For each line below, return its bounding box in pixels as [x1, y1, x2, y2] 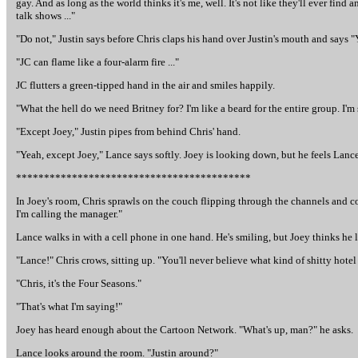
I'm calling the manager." [16, 208, 122, 220]
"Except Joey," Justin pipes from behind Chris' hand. [16, 125, 241, 137]
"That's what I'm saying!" [16, 300, 122, 312]
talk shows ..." [16, 10, 75, 22]
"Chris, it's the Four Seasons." [16, 277, 141, 289]
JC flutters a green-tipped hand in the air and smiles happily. [16, 79, 275, 91]
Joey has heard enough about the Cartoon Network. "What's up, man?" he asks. [16, 324, 353, 336]
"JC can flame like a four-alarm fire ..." [16, 56, 179, 68]
